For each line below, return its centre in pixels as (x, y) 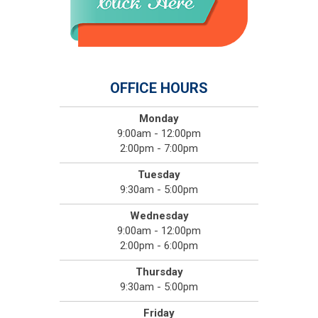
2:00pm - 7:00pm (159, 149)
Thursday (159, 272)
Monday (159, 119)
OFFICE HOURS (159, 88)
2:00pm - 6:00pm (159, 246)
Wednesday (159, 216)
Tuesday (159, 175)
